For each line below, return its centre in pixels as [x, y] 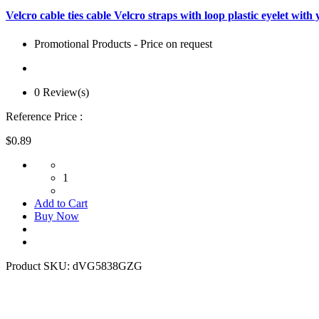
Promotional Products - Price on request [123, 43]
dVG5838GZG [108, 266]
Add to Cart [61, 203]
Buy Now [57, 216]
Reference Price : [44, 116]
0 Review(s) [62, 92]
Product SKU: [39, 266]
